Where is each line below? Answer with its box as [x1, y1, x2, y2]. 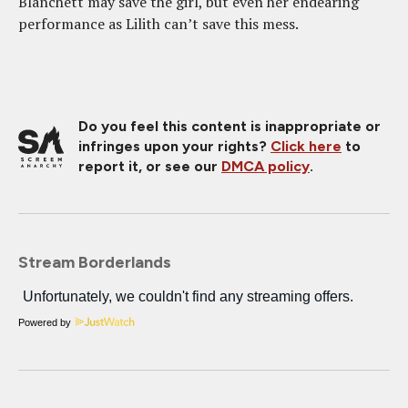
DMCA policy [221, 157, 310, 175]
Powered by [18, 316, 71, 328]
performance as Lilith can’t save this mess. [18, 13, 299, 34]
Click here [270, 137, 342, 155]
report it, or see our [78, 157, 221, 175]
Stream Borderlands [18, 251, 171, 272]
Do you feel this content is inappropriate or [78, 117, 381, 135]
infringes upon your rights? [78, 137, 270, 155]
